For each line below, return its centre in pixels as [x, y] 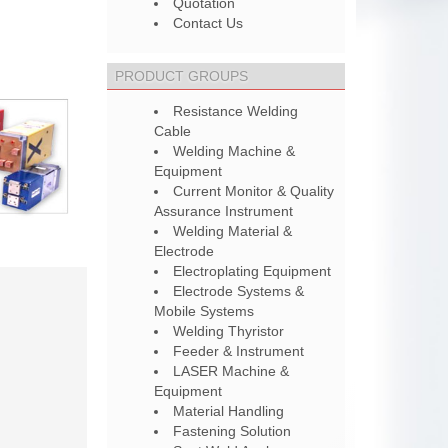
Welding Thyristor [229, 331]
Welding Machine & [234, 151]
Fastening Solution [232, 431]
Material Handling [229, 411]
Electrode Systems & [239, 291]
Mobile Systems [204, 311]
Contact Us [208, 23]
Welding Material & [233, 231]
